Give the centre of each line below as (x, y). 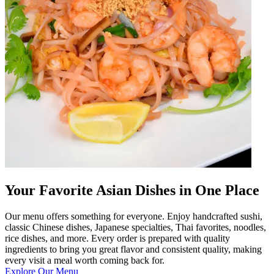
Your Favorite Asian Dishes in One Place (132, 190)
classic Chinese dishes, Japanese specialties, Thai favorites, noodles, (135, 227)
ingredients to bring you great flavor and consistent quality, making (133, 249)
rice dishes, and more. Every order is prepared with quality (117, 238)
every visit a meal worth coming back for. (85, 260)
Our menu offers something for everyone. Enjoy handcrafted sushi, (134, 216)
